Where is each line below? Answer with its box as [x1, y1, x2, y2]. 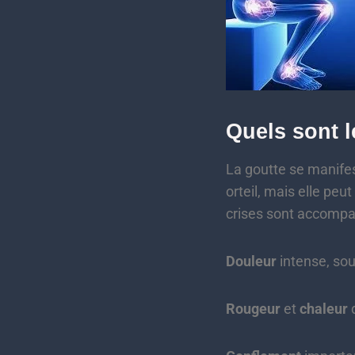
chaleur [300, 300, 348, 317]
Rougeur [226, 300, 281, 317]
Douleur [226, 252, 277, 269]
